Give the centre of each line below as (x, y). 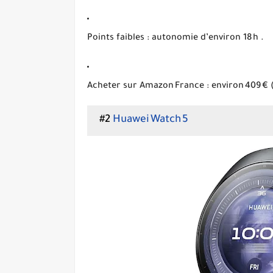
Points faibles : (118, 38)
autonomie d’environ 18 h (204, 38)
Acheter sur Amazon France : (148, 87)
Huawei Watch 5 (151, 120)
